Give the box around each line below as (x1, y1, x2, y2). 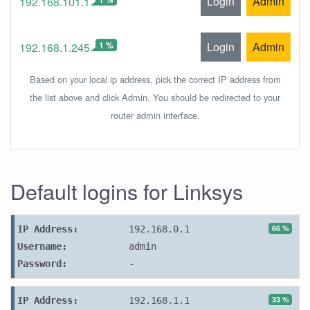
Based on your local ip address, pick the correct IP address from (29, 73, 281, 86)
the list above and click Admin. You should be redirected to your (30, 91, 280, 104)
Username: (17, 241, 67, 252)
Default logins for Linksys (10, 176, 243, 206)
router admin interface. (110, 109, 200, 122)
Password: (17, 258, 67, 269)
